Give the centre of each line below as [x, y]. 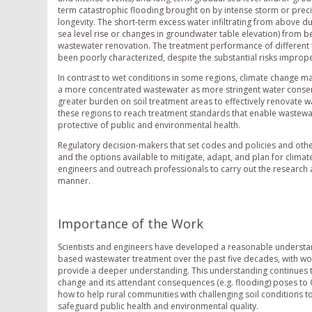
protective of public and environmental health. [149, 125]
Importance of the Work [131, 223]
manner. [74, 180]
